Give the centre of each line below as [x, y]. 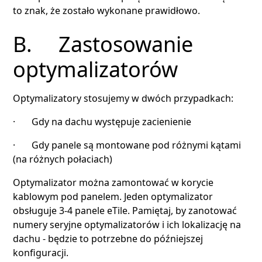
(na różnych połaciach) [63, 159]
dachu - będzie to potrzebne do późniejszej [108, 238]
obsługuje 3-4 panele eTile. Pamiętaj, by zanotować [125, 210]
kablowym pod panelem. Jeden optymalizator [113, 196]
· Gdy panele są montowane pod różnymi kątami [127, 145]
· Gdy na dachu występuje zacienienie [102, 121]
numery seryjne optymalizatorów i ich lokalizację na [127, 224]
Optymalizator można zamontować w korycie [113, 182]
